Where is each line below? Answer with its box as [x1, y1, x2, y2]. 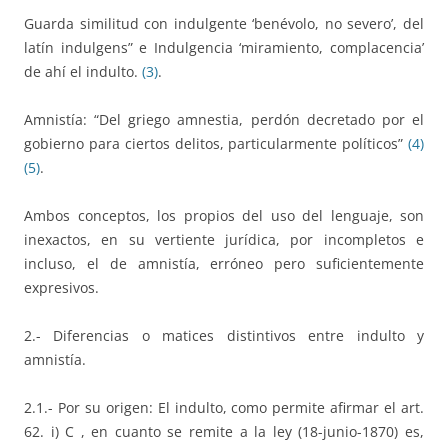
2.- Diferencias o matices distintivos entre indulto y [24, 325, 424, 345]
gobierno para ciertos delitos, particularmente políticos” [24, 133, 404, 153]
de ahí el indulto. [24, 61, 142, 81]
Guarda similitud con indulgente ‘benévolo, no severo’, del [24, 13, 424, 33]
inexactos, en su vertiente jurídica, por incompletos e [24, 229, 424, 249]
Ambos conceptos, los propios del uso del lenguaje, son [24, 205, 424, 225]
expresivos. [24, 277, 99, 297]
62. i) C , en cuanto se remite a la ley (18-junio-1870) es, [24, 421, 424, 441]
